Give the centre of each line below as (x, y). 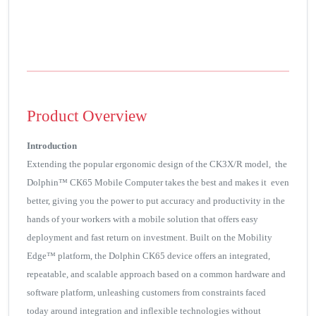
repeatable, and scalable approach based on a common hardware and (156, 274)
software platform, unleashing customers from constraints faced (146, 293)
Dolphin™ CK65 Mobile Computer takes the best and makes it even (158, 183)
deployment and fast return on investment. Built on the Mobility (150, 238)
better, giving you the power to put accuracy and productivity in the (156, 201)
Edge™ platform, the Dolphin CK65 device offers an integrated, (148, 256)
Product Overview (87, 116)
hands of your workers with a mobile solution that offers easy (142, 219)
